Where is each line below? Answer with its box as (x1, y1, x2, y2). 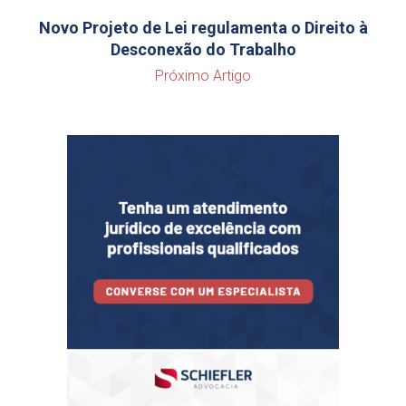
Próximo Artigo (155, 67, 251, 84)
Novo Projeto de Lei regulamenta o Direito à (38, 18, 368, 37)
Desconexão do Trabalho (110, 40, 296, 59)
